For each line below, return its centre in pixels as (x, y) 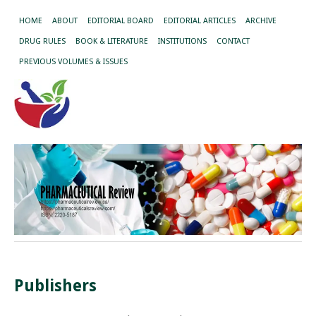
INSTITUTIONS (182, 41)
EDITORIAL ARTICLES (200, 21)
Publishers (55, 286)
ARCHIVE (261, 21)
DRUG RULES (42, 41)
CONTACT (233, 41)
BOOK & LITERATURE (112, 41)
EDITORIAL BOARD (121, 21)
